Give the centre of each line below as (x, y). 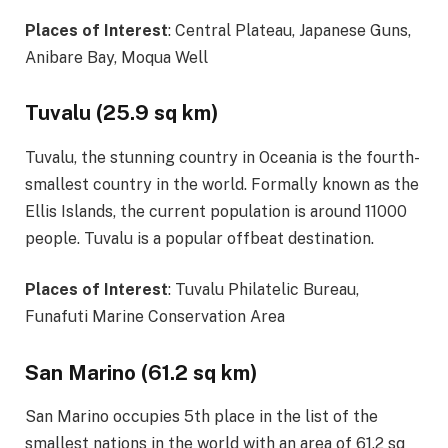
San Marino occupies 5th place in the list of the (201, 417)
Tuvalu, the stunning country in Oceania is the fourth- (222, 157)
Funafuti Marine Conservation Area (155, 317)
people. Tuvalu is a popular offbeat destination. (199, 238)
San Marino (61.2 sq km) (141, 373)
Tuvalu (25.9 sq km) (122, 113)
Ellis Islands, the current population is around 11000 (216, 211)
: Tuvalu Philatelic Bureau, (263, 290)
